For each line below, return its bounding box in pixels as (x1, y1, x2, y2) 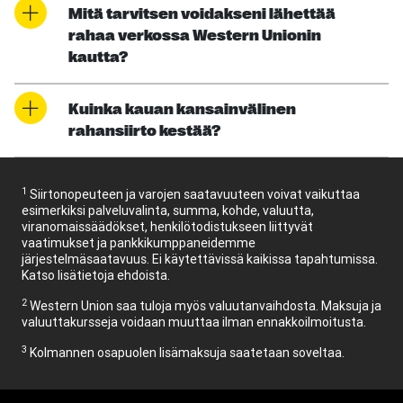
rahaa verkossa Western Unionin (68, 28, 321, 45)
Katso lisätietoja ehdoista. (22, 267, 170, 284)
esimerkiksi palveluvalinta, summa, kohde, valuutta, (22, 202, 314, 219)
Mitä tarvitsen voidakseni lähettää (68, 6, 336, 23)
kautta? (68, 49, 128, 67)
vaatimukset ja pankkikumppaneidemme (22, 235, 255, 252)
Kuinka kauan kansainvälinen (68, 101, 296, 118)
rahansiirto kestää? (68, 122, 220, 139)
